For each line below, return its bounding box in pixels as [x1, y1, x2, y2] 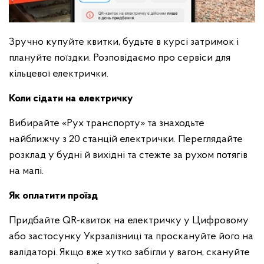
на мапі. [9, 165, 46, 177]
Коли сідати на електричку [9, 93, 133, 104]
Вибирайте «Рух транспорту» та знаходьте [9, 117, 204, 129]
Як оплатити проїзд [9, 190, 98, 202]
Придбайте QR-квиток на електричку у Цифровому [9, 214, 249, 226]
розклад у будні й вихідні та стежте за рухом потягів [9, 149, 247, 161]
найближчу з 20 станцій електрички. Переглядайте [9, 133, 243, 145]
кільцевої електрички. [9, 68, 111, 80]
